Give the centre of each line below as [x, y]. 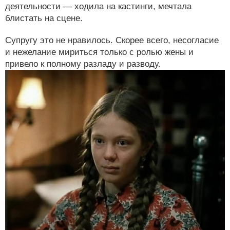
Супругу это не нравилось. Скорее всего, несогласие [112, 41]
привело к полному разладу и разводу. [83, 64]
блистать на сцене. [44, 18]
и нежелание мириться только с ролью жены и [99, 52]
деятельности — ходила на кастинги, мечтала [98, 7]
